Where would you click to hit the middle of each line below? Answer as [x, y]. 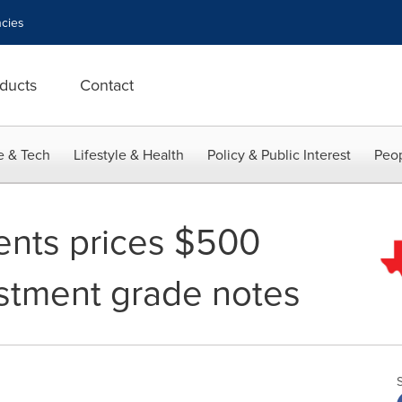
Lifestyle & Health [129, 154]
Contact [107, 85]
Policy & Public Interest [279, 154]
